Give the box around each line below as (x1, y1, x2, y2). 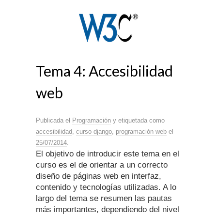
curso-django (76, 128, 112, 136)
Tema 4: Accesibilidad (36, 62, 173, 80)
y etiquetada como (111, 117, 165, 124)
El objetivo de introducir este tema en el (36, 149, 179, 159)
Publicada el (36, 117, 72, 124)
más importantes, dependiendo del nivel (36, 205, 179, 215)
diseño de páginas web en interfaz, (36, 171, 161, 181)
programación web (116, 128, 167, 136)
